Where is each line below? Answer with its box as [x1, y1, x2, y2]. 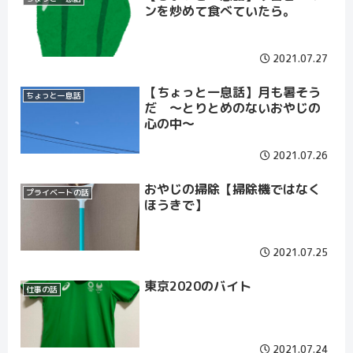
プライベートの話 [26, 187, 90, 199]
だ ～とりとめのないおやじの [143, 99, 321, 117]
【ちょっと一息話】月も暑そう [143, 84, 321, 102]
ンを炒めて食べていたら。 [143, 2, 295, 20]
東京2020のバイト [143, 277, 251, 295]
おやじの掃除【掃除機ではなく [143, 180, 321, 199]
